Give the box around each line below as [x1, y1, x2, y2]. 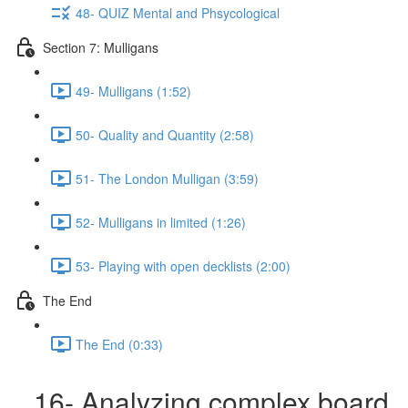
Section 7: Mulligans [43, 37, 158, 56]
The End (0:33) [76, 334, 163, 353]
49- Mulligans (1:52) [76, 81, 191, 100]
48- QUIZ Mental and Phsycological [76, 3, 280, 22]
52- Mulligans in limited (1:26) [76, 212, 246, 231]
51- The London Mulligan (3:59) [76, 168, 259, 188]
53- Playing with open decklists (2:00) [76, 256, 291, 275]
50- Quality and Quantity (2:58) [76, 125, 254, 144]
